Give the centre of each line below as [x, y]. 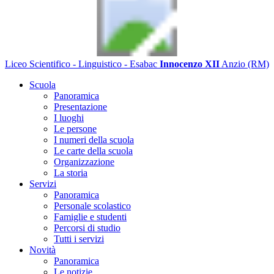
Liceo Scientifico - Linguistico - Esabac [81, 64]
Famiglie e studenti [90, 217]
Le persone [75, 129]
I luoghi [69, 118]
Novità [43, 250]
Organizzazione [84, 162]
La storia [71, 173]
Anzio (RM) [245, 64]
